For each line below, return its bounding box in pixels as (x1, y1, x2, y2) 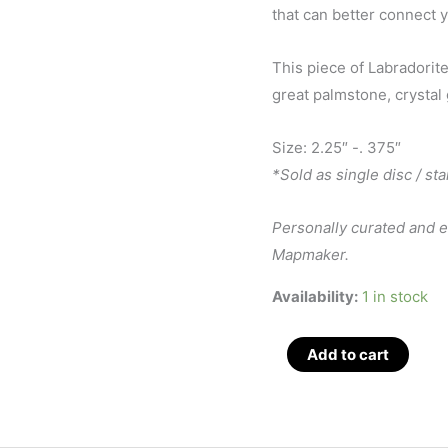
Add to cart (307, 344, 389, 364)
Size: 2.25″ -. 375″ (272, 138, 401, 157)
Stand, (271, 420, 316, 440)
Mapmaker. (272, 245, 349, 265)
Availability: (272, 287, 358, 307)
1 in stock (362, 287, 428, 307)
